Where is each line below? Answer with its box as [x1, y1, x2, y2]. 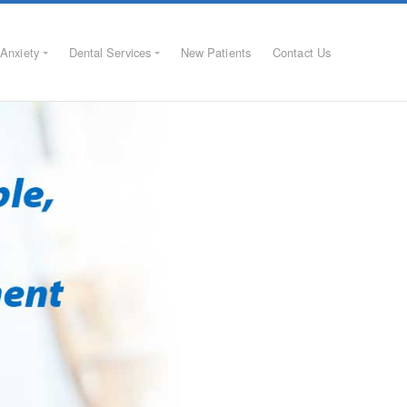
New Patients [180, 43, 251, 61]
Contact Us [273, 43, 331, 61]
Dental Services [68, 43, 152, 61]
